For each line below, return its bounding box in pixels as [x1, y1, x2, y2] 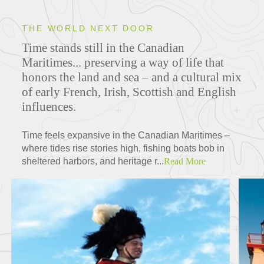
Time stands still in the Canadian [22, 41, 185, 55]
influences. [22, 100, 77, 114]
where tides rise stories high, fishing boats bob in [22, 143, 225, 154]
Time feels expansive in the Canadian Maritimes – [22, 130, 230, 141]
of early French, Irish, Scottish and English [22, 85, 237, 100]
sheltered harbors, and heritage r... [22, 156, 164, 167]
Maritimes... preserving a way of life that [22, 55, 225, 70]
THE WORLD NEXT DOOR [22, 24, 154, 34]
